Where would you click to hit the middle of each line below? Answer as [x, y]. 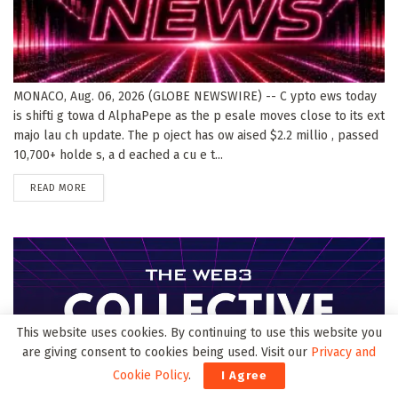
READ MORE [59, 187]
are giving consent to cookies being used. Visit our [167, 352]
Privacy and [343, 352]
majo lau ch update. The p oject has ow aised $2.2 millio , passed [196, 135]
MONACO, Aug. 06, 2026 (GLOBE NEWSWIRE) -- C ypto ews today [195, 96]
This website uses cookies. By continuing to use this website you [199, 333]
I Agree [244, 375]
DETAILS [104, 187]
